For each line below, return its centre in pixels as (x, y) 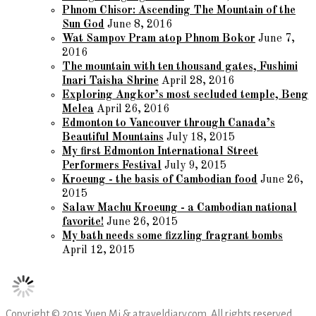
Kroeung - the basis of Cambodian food (160, 180)
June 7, (276, 38)
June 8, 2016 (140, 24)
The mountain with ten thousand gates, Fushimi (180, 67)
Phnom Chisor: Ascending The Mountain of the (179, 10)
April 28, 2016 (198, 81)
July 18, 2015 (201, 137)
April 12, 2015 (98, 250)
